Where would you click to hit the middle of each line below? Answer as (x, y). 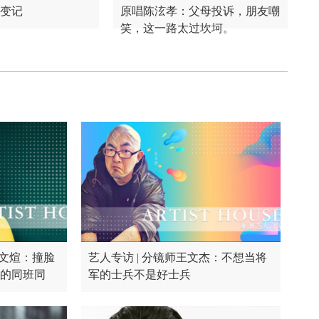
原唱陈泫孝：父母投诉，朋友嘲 (200, 11)
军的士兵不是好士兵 (140, 275)
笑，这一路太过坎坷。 (177, 28)
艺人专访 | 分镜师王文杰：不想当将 (178, 258)
